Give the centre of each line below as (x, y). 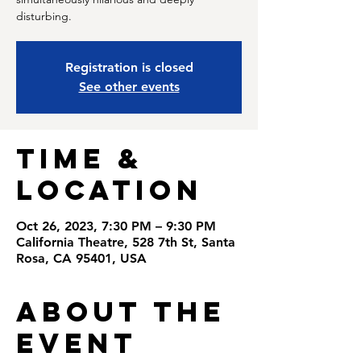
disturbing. (44, 16)
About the (121, 311)
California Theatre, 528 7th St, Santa (126, 242)
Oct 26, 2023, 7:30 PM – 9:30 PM (116, 226)
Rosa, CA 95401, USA (81, 258)
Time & (80, 158)
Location (110, 190)
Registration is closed (129, 67)
